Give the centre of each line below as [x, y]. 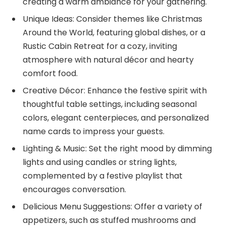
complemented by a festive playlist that [103, 176]
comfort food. [50, 73]
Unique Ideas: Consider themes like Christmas [112, 19]
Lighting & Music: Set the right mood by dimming [117, 148]
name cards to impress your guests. [94, 131]
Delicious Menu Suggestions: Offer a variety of [112, 206]
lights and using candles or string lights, [100, 162]
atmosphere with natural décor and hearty [108, 60]
